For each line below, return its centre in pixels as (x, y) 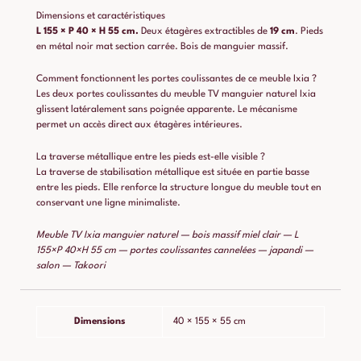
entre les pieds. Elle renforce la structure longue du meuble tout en (179, 187)
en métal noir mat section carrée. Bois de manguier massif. (162, 47)
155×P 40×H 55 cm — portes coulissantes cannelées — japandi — (175, 250)
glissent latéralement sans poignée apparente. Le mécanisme (167, 109)
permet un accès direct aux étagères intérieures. (139, 124)
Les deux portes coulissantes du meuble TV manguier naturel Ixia (176, 94)
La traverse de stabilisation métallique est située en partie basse (173, 172)
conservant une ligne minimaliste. (108, 203)
